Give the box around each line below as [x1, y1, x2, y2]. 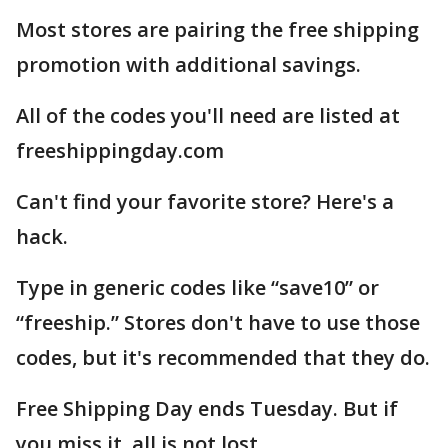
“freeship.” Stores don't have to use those [16, 308, 420, 336]
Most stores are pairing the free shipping [16, 15, 419, 43]
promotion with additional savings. [16, 50, 361, 78]
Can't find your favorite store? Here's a [16, 187, 394, 215]
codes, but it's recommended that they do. [16, 343, 430, 371]
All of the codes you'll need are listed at [16, 101, 400, 129]
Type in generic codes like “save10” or [16, 273, 379, 301]
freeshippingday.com [16, 136, 224, 164]
